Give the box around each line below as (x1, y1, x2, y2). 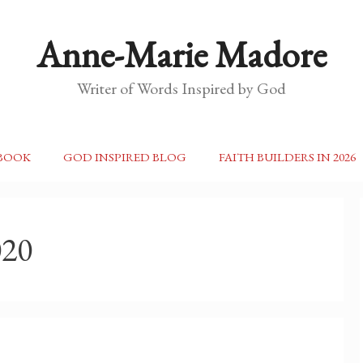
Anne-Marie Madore (36, 31, 327, 78)
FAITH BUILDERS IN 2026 (218, 149, 356, 164)
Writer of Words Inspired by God (77, 78, 286, 99)
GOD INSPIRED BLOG (62, 149, 186, 164)
